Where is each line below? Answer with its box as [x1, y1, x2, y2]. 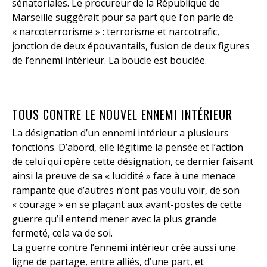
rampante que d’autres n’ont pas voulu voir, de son [12, 184, 240, 197]
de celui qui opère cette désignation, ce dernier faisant [12, 155, 253, 169]
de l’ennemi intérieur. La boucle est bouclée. [12, 54, 207, 67]
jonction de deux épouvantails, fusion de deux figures [12, 39, 250, 53]
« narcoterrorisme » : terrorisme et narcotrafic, [12, 25, 219, 39]
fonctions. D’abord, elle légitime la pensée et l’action [12, 141, 243, 154]
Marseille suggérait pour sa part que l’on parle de [12, 11, 234, 24]
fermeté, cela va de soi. [12, 226, 113, 240]
